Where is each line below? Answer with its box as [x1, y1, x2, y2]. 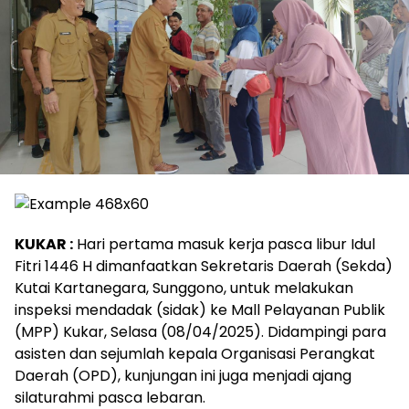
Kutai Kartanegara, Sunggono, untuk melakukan [15, 277, 353, 299]
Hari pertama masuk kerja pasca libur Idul [73, 233, 375, 255]
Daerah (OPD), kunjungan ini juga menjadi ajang [15, 364, 351, 386]
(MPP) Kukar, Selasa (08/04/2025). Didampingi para [15, 320, 386, 342]
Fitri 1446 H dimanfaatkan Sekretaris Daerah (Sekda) [15, 255, 393, 277]
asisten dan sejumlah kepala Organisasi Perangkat [15, 342, 375, 364]
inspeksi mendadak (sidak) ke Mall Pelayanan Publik [15, 299, 385, 320]
